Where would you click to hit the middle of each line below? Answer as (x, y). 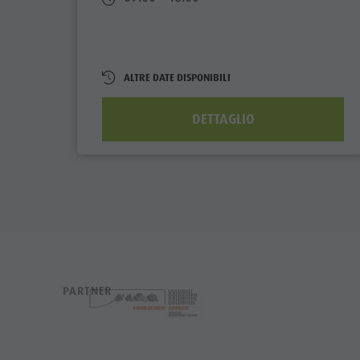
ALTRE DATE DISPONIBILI (177, 77)
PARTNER (88, 291)
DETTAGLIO (223, 119)
